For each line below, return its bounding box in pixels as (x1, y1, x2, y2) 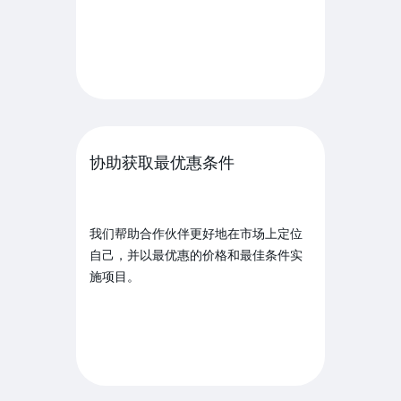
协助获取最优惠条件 (90, 153, 235, 173)
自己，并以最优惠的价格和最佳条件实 (90, 246, 303, 263)
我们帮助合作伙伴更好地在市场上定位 (90, 225, 303, 242)
